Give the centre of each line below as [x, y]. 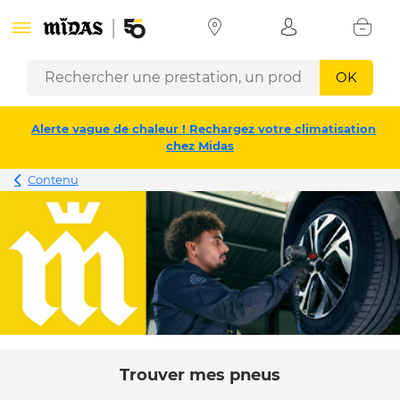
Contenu [53, 179]
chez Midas [200, 146]
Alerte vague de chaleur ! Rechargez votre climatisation [204, 129]
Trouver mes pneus [200, 375]
